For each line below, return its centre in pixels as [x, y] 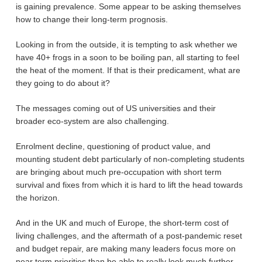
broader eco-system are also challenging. [92, 121]
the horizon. [37, 198]
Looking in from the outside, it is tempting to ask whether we [126, 44]
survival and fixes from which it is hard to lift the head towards [129, 185]
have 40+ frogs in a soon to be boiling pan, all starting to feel [127, 57]
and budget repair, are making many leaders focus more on [125, 249]
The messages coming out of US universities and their [116, 108]
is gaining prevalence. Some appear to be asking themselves [128, 6]
